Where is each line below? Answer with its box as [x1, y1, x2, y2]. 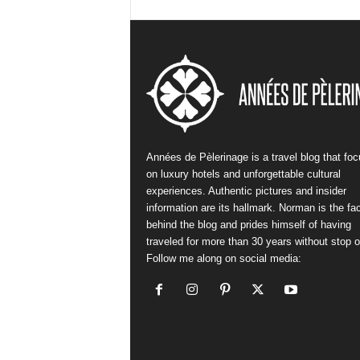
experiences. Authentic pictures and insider [145, 184, 346, 197]
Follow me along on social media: [145, 252, 301, 264]
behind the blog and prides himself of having [145, 218, 351, 231]
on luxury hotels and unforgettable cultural [145, 167, 341, 180]
